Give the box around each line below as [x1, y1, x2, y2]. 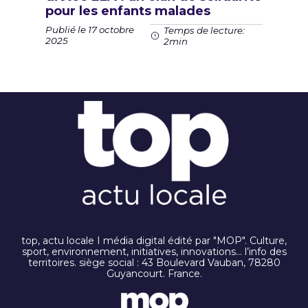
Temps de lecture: [164, 24, 245, 36]
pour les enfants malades [45, 3, 210, 19]
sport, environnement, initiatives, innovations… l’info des [21, 245, 287, 258]
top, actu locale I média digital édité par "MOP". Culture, [21, 234, 287, 247]
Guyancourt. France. [106, 267, 202, 280]
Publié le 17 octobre [45, 24, 134, 35]
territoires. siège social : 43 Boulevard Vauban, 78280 [27, 256, 280, 269]
